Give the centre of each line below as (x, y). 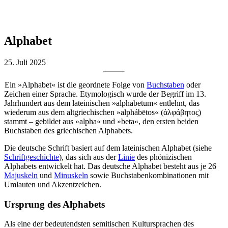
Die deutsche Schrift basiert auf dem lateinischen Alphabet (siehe (108, 148)
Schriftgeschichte (32, 157)
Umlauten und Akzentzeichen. (53, 184)
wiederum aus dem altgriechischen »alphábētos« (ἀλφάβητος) (103, 112)
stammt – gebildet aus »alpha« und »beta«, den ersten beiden (101, 121)
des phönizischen (163, 157)
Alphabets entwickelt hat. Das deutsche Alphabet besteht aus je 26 (110, 166)
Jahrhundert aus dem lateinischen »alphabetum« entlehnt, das (102, 103)
